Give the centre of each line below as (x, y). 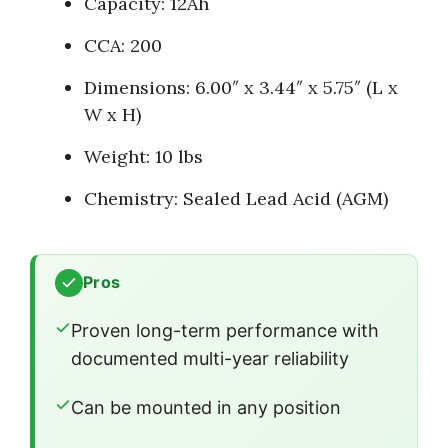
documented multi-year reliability (210, 358)
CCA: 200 (123, 45)
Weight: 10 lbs (143, 156)
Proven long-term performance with (225, 330)
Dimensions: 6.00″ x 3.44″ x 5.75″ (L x (241, 87)
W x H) (112, 114)
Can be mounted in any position (206, 407)
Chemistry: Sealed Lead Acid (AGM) (236, 198)
